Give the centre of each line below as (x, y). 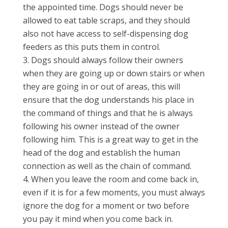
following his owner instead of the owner (101, 126)
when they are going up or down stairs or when (113, 73)
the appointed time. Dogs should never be (103, 7)
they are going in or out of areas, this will (101, 87)
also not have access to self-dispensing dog (105, 34)
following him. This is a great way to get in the (110, 139)
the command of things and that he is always (108, 113)
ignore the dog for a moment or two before (106, 206)
